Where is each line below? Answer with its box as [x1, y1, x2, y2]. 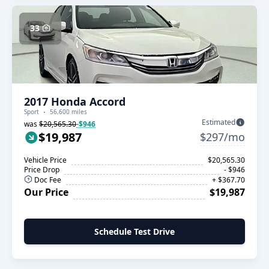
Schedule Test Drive [94, 226, 175, 237]
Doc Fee [32, 175, 61, 185]
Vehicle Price [24, 155, 67, 165]
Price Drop [24, 165, 59, 175]
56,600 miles [50, 107, 87, 116]
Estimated [202, 117, 235, 127]
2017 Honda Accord [24, 94, 125, 109]
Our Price [24, 186, 68, 199]
